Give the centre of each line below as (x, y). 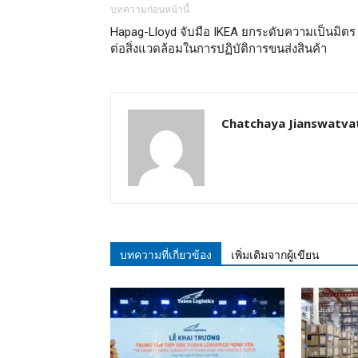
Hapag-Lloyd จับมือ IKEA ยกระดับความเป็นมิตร (233, 32)
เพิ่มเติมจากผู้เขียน (275, 255)
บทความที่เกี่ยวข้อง (166, 255)
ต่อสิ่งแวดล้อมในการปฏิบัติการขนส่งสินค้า (219, 48)
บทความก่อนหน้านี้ (150, 9)
